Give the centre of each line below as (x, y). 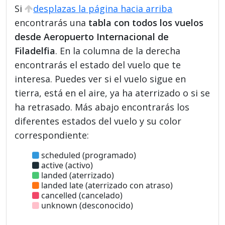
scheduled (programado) (88, 155)
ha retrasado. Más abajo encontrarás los (102, 107)
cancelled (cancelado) (81, 195)
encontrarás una (52, 22)
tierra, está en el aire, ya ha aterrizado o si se (113, 93)
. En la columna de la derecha (118, 50)
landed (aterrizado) (77, 175)
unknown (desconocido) (86, 205)
